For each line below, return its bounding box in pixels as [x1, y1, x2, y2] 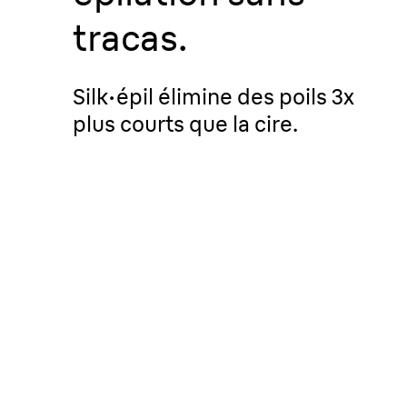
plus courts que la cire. [73, 110, 298, 137]
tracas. [73, 15, 187, 60]
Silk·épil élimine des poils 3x [73, 83, 354, 110]
